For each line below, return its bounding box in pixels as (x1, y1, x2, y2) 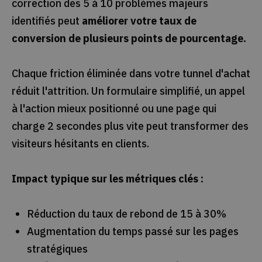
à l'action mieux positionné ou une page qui (11, 101, 216, 115)
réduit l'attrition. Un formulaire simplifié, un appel (11, 84, 245, 98)
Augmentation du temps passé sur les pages (26, 224, 239, 238)
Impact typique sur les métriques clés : (11, 171, 204, 185)
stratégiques (26, 242, 88, 256)
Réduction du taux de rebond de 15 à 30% (26, 206, 226, 220)
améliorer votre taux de (81, 13, 196, 27)
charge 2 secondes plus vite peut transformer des (11, 119, 249, 133)
